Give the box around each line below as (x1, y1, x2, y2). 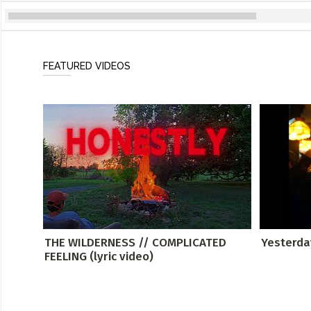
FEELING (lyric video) (44, 249, 153, 264)
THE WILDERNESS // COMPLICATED (44, 235, 226, 250)
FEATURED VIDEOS (43, 60, 131, 72)
